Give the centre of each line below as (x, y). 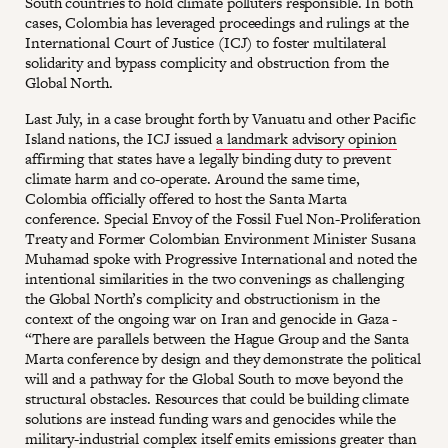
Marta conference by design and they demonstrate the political (223, 358)
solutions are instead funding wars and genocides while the (211, 418)
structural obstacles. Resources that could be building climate (217, 398)
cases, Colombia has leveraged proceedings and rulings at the (217, 22)
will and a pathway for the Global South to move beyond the (214, 378)
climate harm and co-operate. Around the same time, (192, 178)
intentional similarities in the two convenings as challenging (214, 278)
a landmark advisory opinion (306, 138)
